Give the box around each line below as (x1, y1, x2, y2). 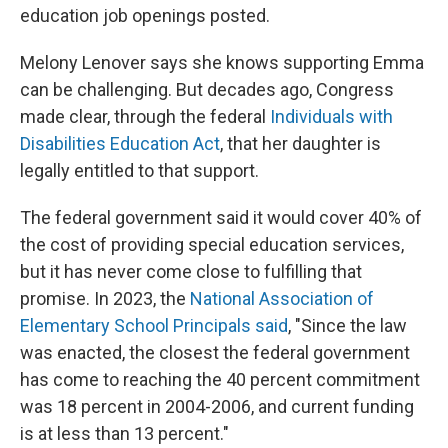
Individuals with (270, 106, 393, 127)
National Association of (190, 288, 374, 309)
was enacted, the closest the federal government (20, 342, 410, 363)
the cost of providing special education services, (20, 234, 404, 255)
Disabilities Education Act (20, 133, 220, 154)
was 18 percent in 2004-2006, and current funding (20, 396, 414, 417)
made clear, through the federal (20, 106, 270, 127)
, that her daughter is (220, 133, 381, 154)
